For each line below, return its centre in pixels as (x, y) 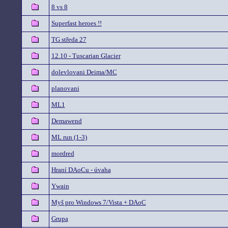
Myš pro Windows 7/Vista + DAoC (98, 202)
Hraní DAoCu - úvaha (81, 170)
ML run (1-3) (69, 137)
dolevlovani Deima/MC (84, 72)
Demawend (66, 121)
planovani (65, 88)
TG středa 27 (69, 39)
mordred (63, 153)
